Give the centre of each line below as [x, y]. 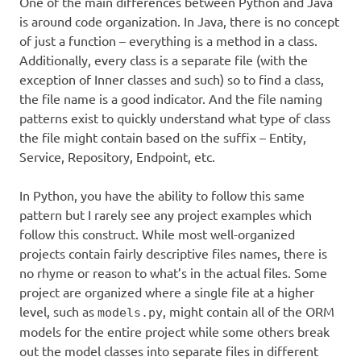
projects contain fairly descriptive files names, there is [173, 253]
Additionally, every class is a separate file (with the [164, 59]
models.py [130, 312]
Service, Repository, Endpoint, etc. [117, 156]
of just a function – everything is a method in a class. [168, 40]
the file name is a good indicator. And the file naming [171, 98]
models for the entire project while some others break [174, 331]
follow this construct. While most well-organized [157, 233]
